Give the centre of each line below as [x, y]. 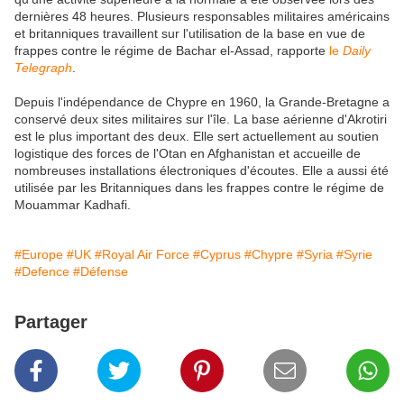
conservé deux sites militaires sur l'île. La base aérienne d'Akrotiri [201, 119]
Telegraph [43, 68]
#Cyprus [217, 255]
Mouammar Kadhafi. [73, 205]
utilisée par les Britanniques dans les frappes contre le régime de [199, 188]
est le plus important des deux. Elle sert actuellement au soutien [197, 137]
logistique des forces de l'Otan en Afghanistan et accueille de [188, 154]
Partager [51, 322]
